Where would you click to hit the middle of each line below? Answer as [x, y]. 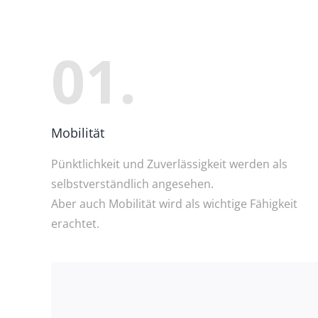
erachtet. [75, 224]
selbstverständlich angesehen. [132, 184]
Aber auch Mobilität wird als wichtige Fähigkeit [174, 204]
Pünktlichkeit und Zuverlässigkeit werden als [169, 164]
